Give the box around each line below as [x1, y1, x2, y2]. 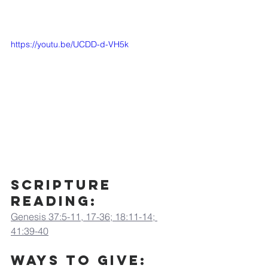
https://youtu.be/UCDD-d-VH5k [11, 39, 129, 50]
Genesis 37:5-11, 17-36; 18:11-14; [11, 210, 157, 223]
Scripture [11, 176, 117, 193]
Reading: [11, 192, 98, 209]
